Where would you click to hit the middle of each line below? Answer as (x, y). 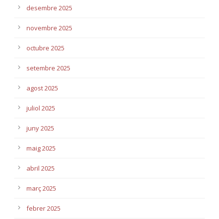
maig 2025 (41, 148)
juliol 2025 (41, 108)
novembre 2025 (49, 28)
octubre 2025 (45, 48)
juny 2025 (40, 128)
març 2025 (41, 188)
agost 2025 (42, 88)
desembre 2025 (49, 8)
